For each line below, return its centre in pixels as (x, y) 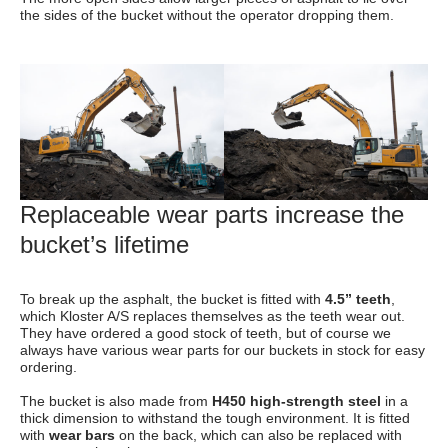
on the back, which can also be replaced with (260, 436)
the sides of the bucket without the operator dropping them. (207, 15)
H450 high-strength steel (298, 402)
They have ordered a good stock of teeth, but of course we (205, 334)
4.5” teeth (358, 300)
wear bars (84, 436)
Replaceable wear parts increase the (212, 215)
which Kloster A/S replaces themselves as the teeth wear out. (212, 317)
